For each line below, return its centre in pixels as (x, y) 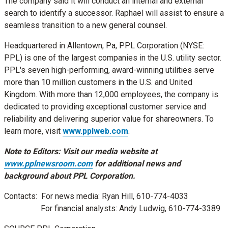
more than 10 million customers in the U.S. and (87, 82)
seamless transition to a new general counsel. (85, 25)
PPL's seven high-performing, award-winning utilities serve (109, 70)
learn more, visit (33, 131)
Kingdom (20, 94)
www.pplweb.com (95, 131)
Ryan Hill (117, 196)
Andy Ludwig (142, 208)
